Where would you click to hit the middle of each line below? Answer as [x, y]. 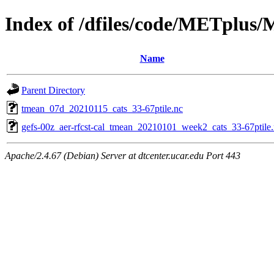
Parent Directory [53, 90]
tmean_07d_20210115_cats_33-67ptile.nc [102, 108]
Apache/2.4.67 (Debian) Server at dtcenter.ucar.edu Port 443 [123, 155]
